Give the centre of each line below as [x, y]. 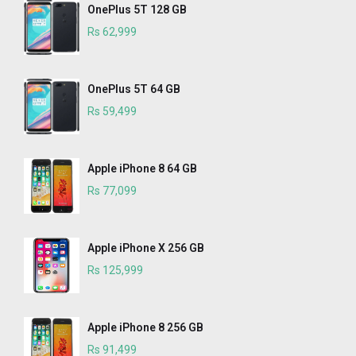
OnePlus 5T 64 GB [134, 89]
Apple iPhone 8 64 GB [142, 169]
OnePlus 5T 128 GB [137, 10]
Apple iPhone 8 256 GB [145, 328]
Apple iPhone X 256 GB [146, 248]
